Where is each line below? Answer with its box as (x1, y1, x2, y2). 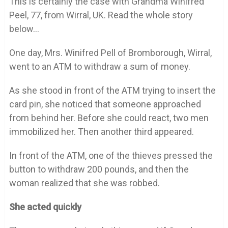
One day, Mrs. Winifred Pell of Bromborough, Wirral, (9, 47, 212, 59)
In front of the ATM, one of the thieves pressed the (9, 150, 213, 161)
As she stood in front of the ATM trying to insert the (9, 85, 216, 96)
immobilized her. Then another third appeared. (9, 126, 194, 137)
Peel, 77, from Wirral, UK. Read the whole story (9, 10, 193, 21)
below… (9, 23, 39, 35)
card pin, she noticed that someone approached (9, 99, 201, 110)
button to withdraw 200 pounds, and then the (9, 164, 189, 175)
